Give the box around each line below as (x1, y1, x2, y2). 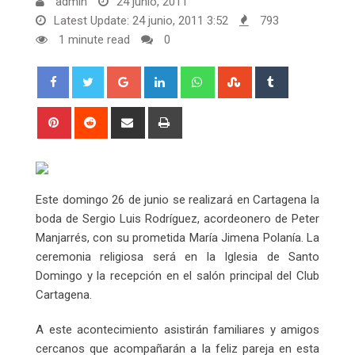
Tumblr (285, 67, 322, 82)
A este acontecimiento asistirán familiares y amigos (36, 322, 319, 337)
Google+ (138, 67, 182, 82)
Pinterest (68, 108, 115, 123)
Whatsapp (212, 67, 265, 82)
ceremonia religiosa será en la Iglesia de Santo (36, 249, 319, 264)
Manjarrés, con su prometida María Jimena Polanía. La (36, 230, 319, 245)
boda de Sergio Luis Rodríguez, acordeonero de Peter (36, 211, 319, 226)
